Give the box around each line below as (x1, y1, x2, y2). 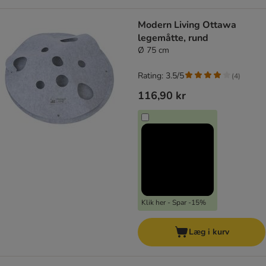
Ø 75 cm (138, 45, 169, 56)
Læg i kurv (188, 226, 229, 238)
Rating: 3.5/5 (138, 70, 184, 82)
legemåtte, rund (138, 31, 208, 45)
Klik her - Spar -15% (141, 198, 206, 208)
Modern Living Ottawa (138, 18, 236, 32)
